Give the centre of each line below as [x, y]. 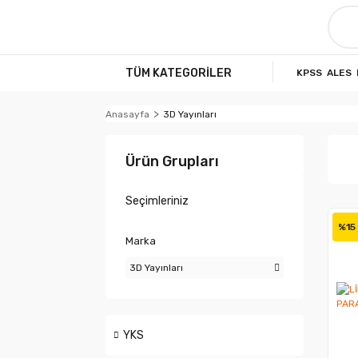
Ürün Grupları [172, 161]
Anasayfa [127, 114]
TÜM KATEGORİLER [179, 73]
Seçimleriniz [157, 201]
